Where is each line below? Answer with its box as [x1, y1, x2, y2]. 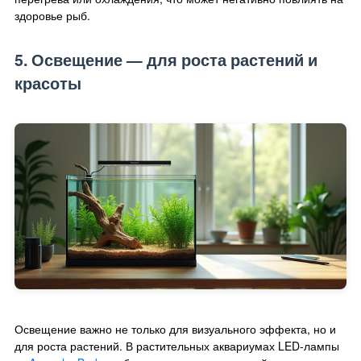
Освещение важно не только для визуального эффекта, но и [15, 320, 336, 337]
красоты [15, 71, 81, 94]
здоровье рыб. [15, 6, 90, 23]
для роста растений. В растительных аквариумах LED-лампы [15, 337, 339, 354]
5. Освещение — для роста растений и [15, 48, 317, 71]
